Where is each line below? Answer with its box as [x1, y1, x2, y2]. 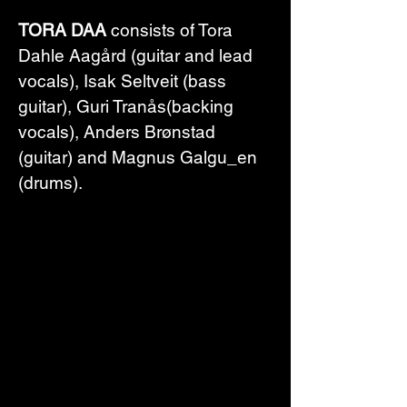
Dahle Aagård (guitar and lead [18, 45, 257, 65]
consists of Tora [106, 19, 237, 40]
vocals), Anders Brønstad [18, 121, 220, 142]
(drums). [18, 172, 83, 193]
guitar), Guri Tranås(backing [18, 95, 238, 116]
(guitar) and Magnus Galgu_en [18, 146, 262, 167]
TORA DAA [18, 19, 106, 40]
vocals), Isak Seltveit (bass [18, 70, 231, 91]
